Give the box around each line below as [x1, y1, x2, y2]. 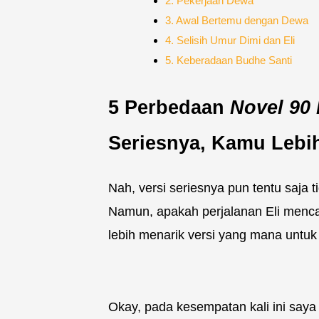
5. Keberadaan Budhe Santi [164, 54, 292, 66]
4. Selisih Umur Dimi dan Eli [164, 34, 295, 46]
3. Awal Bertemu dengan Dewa [164, 14, 308, 26]
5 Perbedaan [108, 96, 230, 118]
